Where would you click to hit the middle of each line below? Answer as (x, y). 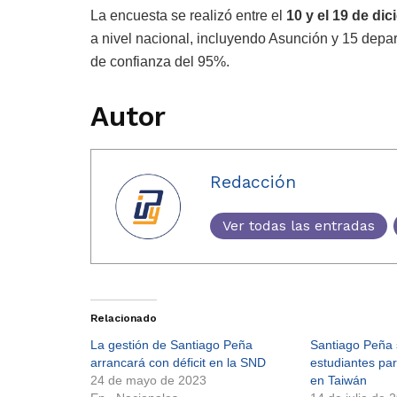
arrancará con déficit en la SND (178, 363)
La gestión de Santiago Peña (171, 345)
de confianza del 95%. (160, 61)
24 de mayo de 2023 (148, 381)
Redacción (253, 183)
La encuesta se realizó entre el (188, 15)
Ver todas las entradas (299, 226)
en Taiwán (338, 381)
